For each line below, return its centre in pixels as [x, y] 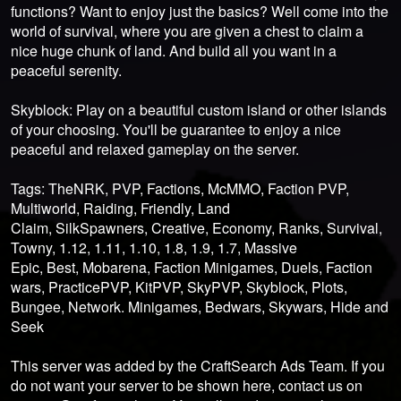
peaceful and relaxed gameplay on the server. [155, 149]
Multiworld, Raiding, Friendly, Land [120, 208]
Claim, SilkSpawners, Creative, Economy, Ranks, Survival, [196, 228]
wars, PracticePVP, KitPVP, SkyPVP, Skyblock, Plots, [179, 287]
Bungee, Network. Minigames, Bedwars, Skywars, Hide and [200, 307]
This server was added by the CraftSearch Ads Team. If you [198, 366]
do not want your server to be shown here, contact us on [187, 385]
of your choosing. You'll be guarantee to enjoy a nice [176, 129]
